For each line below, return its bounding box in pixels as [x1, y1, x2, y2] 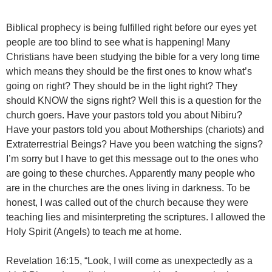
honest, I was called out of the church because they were [6, 197, 248, 208]
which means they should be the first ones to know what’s [6, 66, 252, 76]
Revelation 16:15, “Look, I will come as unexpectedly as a [6, 255, 253, 266]
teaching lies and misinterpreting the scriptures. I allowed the [6, 211, 265, 222]
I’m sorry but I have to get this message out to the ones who [6, 153, 259, 164]
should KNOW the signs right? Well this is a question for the [6, 95, 262, 106]
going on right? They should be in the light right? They [6, 80, 237, 91]
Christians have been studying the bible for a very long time [6, 51, 260, 62]
